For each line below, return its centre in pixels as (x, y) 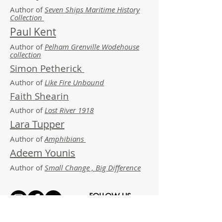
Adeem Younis (43, 153)
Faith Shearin (39, 96)
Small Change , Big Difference (93, 167)
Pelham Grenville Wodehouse (92, 47)
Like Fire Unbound (74, 82)
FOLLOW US (110, 196)
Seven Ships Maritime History (92, 9)
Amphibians (65, 139)
